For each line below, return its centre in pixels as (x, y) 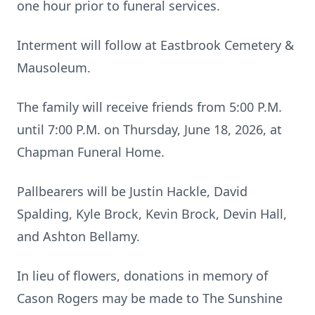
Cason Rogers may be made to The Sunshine (150, 298)
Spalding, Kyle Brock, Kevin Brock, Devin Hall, (152, 214)
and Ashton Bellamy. (78, 236)
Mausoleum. (54, 67)
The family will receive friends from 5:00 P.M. (149, 107)
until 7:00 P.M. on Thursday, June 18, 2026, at (149, 129)
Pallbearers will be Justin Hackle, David (132, 191)
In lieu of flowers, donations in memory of (142, 276)
